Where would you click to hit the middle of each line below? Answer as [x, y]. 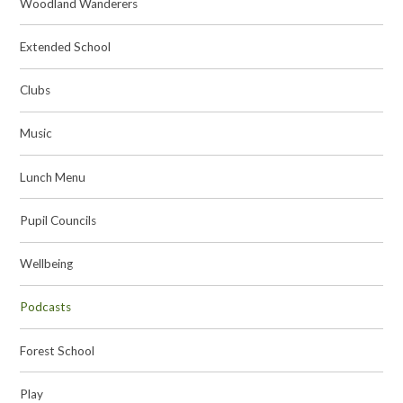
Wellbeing [47, 264]
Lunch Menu [53, 177]
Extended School [66, 46]
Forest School [58, 350]
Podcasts [46, 307]
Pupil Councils [58, 220]
